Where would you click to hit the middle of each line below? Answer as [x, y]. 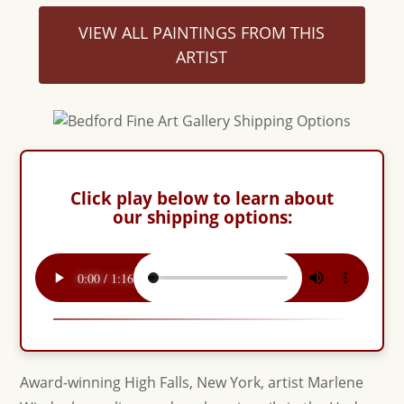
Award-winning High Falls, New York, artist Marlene [192, 382]
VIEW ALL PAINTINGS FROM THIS [202, 32]
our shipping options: [202, 217]
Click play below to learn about [202, 198]
